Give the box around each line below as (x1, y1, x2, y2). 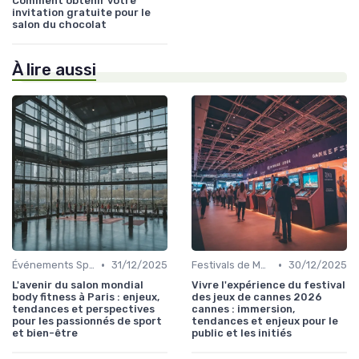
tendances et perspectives (12, 303, 155, 316)
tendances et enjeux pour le (192, 315, 338, 328)
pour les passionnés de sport (12, 315, 162, 328)
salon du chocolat (12, 18, 107, 31)
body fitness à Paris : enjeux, (12, 291, 159, 304)
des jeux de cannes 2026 (192, 291, 322, 304)
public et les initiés (192, 327, 292, 340)
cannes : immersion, (192, 303, 295, 316)
